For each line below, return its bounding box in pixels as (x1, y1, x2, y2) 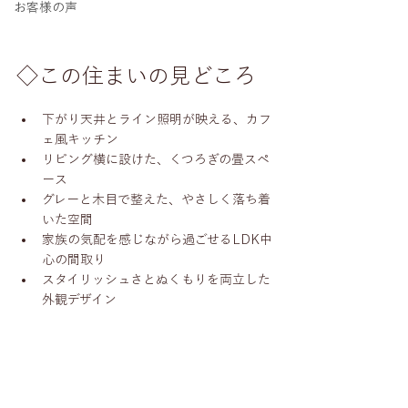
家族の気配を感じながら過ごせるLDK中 (42, 233, 272, 246)
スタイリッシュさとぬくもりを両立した (42, 273, 270, 286)
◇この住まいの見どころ (16, 65, 256, 87)
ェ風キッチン (42, 133, 118, 146)
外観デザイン (42, 293, 117, 306)
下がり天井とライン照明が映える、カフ (42, 113, 271, 126)
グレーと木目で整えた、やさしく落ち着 (42, 193, 270, 206)
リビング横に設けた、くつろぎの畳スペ (42, 153, 270, 166)
